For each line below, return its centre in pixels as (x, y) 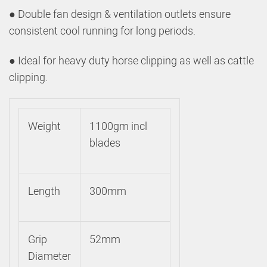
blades (105, 143)
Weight (44, 126)
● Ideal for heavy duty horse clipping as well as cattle (131, 60)
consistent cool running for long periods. (102, 31)
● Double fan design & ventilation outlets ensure (120, 14)
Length (44, 191)
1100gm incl (118, 126)
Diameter (49, 256)
